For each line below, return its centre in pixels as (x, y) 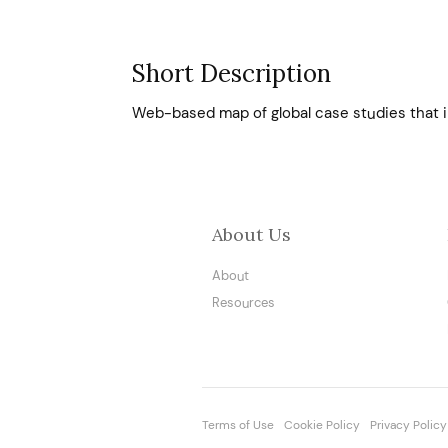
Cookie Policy (322, 425)
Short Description (231, 73)
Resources (243, 302)
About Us (251, 234)
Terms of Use (238, 425)
